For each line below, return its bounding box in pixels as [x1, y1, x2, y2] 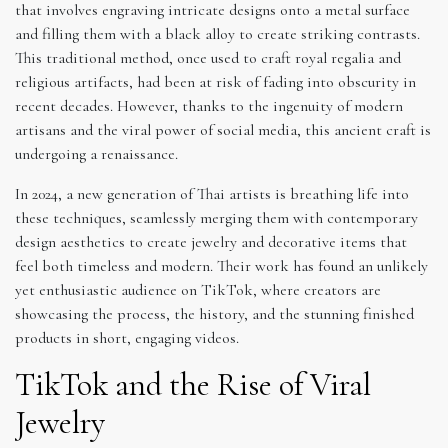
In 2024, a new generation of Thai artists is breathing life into [15, 183, 409, 204]
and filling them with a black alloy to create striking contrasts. [15, 23, 420, 44]
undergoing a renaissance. [15, 143, 178, 164]
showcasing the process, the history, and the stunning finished [15, 303, 414, 324]
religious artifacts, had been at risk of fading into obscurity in [15, 71, 416, 92]
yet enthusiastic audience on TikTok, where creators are [15, 279, 381, 300]
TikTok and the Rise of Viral [15, 364, 371, 404]
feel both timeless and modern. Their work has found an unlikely [15, 255, 428, 276]
